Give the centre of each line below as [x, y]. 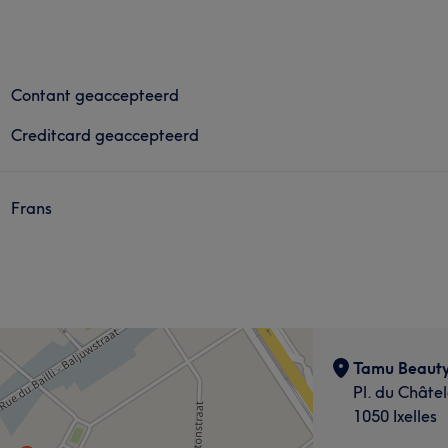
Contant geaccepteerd [95, 94]
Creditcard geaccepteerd [105, 134]
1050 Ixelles [394, 415]
